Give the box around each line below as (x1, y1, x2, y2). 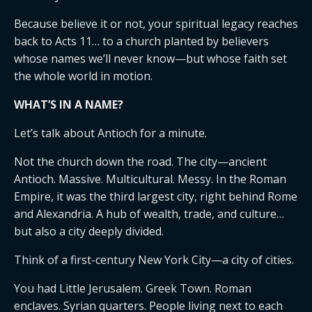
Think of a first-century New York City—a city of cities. (14, 252, 294, 267)
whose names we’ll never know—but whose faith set (14, 51, 287, 66)
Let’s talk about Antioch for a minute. (14, 125, 207, 141)
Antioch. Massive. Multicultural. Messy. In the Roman (14, 171, 286, 187)
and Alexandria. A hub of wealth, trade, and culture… (14, 206, 284, 221)
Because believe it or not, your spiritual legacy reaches (14, 16, 298, 31)
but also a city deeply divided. (14, 224, 164, 239)
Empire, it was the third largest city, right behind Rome (14, 189, 297, 204)
